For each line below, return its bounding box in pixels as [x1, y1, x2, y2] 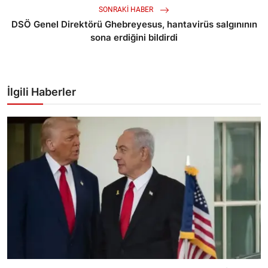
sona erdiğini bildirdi [90, 32, 178, 44]
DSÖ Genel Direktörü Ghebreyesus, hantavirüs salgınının [11, 19, 257, 31]
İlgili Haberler [7, 86, 76, 99]
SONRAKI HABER [99, 5, 155, 14]
